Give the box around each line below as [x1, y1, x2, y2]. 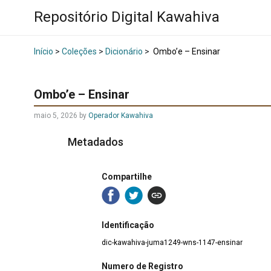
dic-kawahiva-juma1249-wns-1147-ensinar [102, 238, 243, 247]
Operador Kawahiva [88, 111, 153, 120]
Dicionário [105, 47, 143, 57]
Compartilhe [102, 171, 152, 181]
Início [34, 47, 53, 57]
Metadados [68, 135, 123, 149]
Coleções [62, 47, 97, 57]
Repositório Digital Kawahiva [34, 8, 220, 26]
